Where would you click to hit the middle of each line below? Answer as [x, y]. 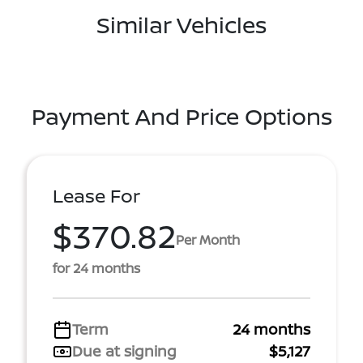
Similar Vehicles [181, 24]
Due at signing [124, 351]
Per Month [208, 239]
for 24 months [96, 268]
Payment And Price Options [181, 116]
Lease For [96, 196]
